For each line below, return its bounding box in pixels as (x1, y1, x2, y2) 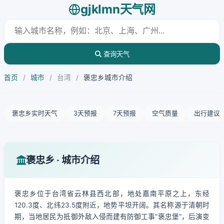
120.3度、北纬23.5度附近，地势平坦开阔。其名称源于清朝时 (14, 201, 209, 209)
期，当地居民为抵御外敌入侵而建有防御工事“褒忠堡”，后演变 (14, 212, 209, 220)
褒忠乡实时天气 (12, 109, 57, 117)
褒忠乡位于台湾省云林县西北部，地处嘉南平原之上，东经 (14, 189, 209, 197)
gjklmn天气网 (80, 2, 155, 16)
